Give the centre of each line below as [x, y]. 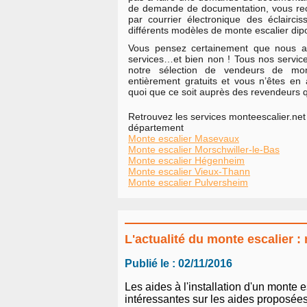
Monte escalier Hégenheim [186, 160]
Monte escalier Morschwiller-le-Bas [204, 149]
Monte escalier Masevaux [184, 138]
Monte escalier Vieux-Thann [189, 171]
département [156, 127]
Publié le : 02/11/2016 [179, 264]
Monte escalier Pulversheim [188, 182]
